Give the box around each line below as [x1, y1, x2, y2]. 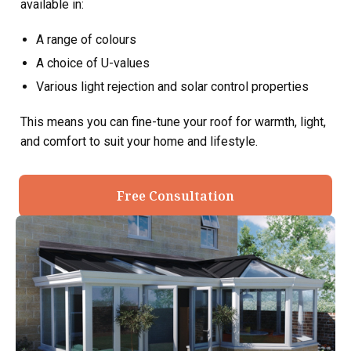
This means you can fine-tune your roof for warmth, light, [20, 114, 326, 129]
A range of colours [36, 32, 136, 47]
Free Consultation [117, 187, 234, 204]
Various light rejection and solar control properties [36, 79, 309, 94]
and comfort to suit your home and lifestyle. [20, 134, 258, 149]
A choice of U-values [36, 56, 150, 71]
